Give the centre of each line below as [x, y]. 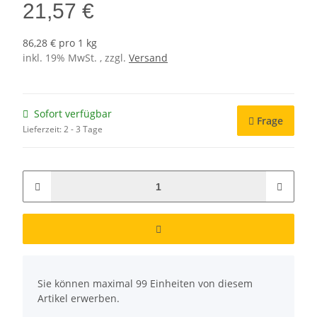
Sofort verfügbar [73, 114]
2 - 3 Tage [83, 129]
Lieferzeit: [43, 129]
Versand [148, 58]
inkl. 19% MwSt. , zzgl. [76, 58]
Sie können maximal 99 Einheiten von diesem [145, 283]
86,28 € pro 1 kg [60, 43]
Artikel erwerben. [79, 298]
